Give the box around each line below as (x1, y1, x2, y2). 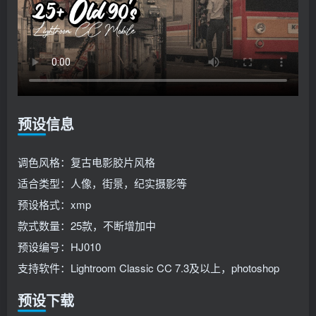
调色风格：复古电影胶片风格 (18, 154, 155, 170)
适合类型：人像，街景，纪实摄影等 (18, 176, 187, 191)
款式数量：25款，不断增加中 (18, 218, 156, 233)
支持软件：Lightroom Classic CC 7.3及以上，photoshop (18, 260, 279, 276)
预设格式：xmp (18, 197, 91, 212)
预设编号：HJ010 (18, 239, 101, 255)
